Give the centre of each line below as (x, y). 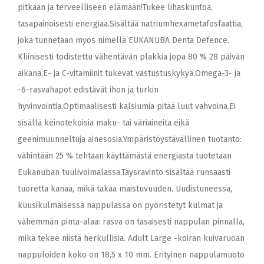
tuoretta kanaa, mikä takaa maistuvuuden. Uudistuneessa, (125, 189)
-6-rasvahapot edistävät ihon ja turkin (88, 90)
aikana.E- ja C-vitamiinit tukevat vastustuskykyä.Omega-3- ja (129, 73)
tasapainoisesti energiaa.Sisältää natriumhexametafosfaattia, (130, 24)
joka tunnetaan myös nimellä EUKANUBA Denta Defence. (123, 40)
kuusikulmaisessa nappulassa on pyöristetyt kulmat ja (120, 205)
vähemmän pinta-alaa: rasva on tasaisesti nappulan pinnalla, (131, 222)
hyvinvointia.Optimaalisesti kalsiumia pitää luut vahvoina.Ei (127, 106)
